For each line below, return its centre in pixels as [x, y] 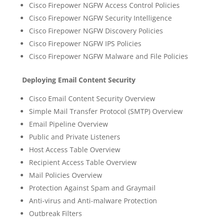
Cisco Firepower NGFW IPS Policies [85, 43]
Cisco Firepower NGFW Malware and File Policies [108, 56]
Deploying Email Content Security [79, 80]
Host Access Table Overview [74, 150]
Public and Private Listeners [74, 137]
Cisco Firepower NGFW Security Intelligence [100, 18]
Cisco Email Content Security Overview [92, 98]
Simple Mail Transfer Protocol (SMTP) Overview [106, 111]
